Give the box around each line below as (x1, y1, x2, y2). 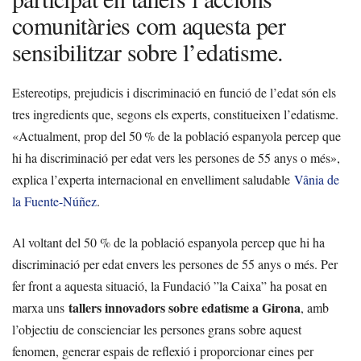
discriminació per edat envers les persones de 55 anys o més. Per (12, 255, 338, 272)
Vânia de (294, 170, 339, 188)
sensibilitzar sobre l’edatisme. (12, 35, 284, 68)
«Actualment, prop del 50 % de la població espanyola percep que (12, 127, 341, 144)
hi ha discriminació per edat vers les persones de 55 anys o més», (12, 148, 340, 166)
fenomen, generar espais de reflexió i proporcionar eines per (12, 342, 313, 359)
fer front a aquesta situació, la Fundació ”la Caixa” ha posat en (12, 276, 327, 294)
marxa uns (12, 298, 68, 316)
